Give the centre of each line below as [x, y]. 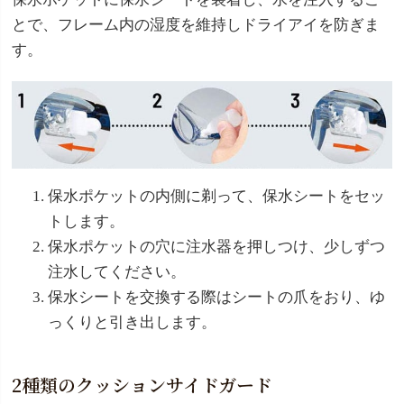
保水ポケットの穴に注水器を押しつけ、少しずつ [216, 247]
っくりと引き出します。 [132, 323]
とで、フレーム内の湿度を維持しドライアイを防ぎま [196, 24]
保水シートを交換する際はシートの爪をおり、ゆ [216, 298]
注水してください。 [117, 272]
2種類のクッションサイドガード [142, 385]
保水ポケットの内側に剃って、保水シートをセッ [216, 197]
